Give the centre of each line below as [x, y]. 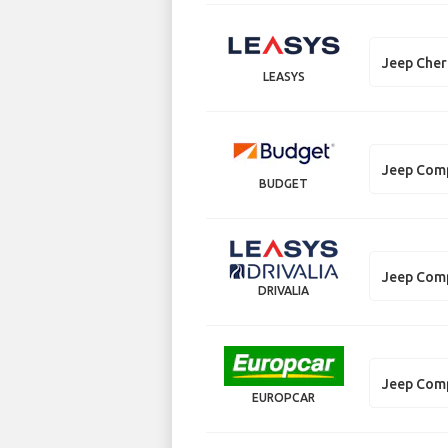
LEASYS [283, 76]
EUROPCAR [284, 397]
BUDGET [284, 183]
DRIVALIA [284, 290]
